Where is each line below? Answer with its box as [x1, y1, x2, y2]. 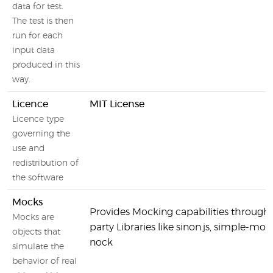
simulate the [12, 243, 64, 251]
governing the [12, 130, 70, 138]
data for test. [12, 2, 63, 11]
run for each [12, 32, 63, 40]
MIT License [90, 99, 144, 109]
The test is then [12, 17, 74, 26]
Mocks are [12, 213, 54, 222]
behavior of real [12, 257, 77, 266]
